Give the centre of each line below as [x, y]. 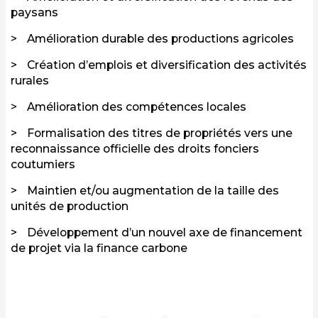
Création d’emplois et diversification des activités [167, 65]
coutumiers [43, 165]
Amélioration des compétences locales [137, 107]
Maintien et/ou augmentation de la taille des [153, 191]
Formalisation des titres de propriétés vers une [160, 133]
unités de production [70, 207]
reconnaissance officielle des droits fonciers [135, 149]
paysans [34, 13]
